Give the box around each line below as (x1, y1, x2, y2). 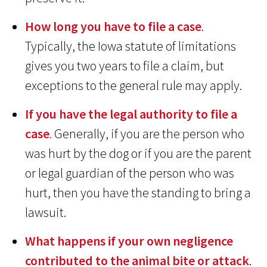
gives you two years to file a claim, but (25, 57, 225, 74)
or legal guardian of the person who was (25, 164, 235, 182)
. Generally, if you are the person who (49, 125, 245, 142)
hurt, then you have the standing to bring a (25, 184, 252, 201)
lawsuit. (25, 204, 67, 221)
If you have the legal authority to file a (25, 105, 238, 123)
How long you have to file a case (25, 18, 202, 35)
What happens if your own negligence (25, 232, 234, 250)
